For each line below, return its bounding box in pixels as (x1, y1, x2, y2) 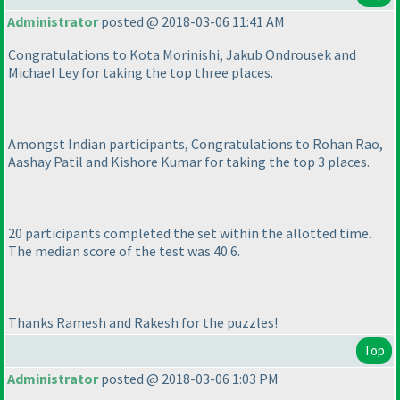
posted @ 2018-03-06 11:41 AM (98, 12, 285, 31)
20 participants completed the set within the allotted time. (8, 224, 371, 243)
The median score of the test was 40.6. (8, 242, 240, 261)
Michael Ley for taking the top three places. (8, 63, 273, 82)
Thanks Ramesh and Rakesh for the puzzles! (8, 313, 278, 332)
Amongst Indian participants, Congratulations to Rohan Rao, (8, 135, 383, 154)
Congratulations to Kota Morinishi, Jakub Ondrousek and (8, 46, 356, 64)
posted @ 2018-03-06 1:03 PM (98, 370, 279, 388)
